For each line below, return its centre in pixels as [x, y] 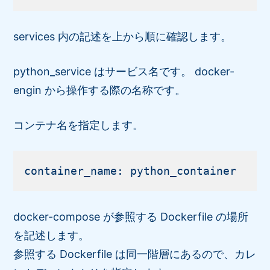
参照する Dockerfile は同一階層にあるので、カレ [135, 254]
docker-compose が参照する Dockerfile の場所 [131, 216]
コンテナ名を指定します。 [79, 125]
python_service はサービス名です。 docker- [124, 71]
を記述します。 [52, 235]
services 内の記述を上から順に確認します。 [123, 36]
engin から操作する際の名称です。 [100, 90]
